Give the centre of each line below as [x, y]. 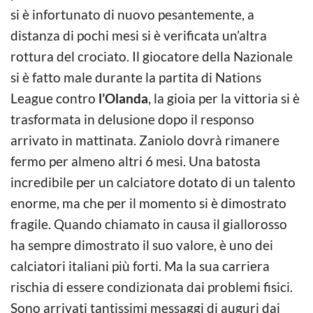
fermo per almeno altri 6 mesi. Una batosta [136, 161]
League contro [54, 98]
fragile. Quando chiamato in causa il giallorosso [149, 224]
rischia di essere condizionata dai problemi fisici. [152, 286]
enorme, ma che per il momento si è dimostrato [148, 203]
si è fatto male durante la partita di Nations [136, 77]
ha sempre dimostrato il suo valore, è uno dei [142, 245]
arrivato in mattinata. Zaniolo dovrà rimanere [145, 140]
